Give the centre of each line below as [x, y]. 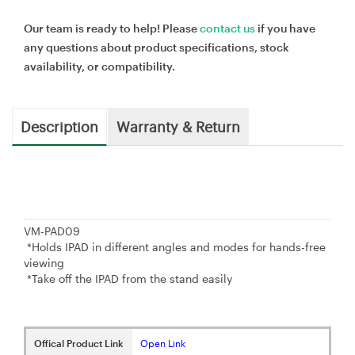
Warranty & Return [178, 126]
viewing [115, 262]
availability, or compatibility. [99, 66]
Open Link [163, 343]
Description [59, 126]
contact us [227, 28]
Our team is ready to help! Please [112, 28]
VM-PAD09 [52, 231]
